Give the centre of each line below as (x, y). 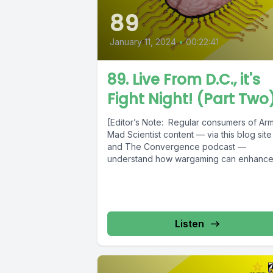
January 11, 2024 (143, 41)
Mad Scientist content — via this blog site (190, 134)
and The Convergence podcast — (177, 146)
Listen (190, 223)
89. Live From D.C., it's (184, 79)
